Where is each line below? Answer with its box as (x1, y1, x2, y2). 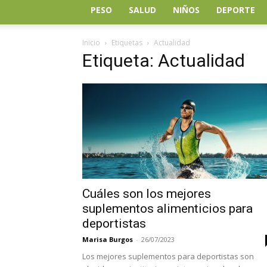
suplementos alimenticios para (82, 201, 253, 216)
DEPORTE (216, 4, 255, 16)
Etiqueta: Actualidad (82, 50, 245, 72)
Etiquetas (111, 38, 142, 48)
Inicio (82, 38, 100, 48)
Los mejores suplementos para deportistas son (82, 251, 254, 262)
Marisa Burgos (82, 235, 133, 244)
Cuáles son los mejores (82, 187, 211, 201)
